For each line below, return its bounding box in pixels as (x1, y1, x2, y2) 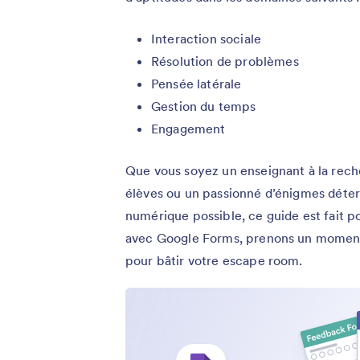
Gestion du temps (151, 98, 256, 115)
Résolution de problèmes (151, 53, 299, 70)
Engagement (151, 121, 226, 137)
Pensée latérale (151, 76, 242, 92)
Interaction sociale (151, 31, 262, 47)
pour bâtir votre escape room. (125, 252, 303, 269)
